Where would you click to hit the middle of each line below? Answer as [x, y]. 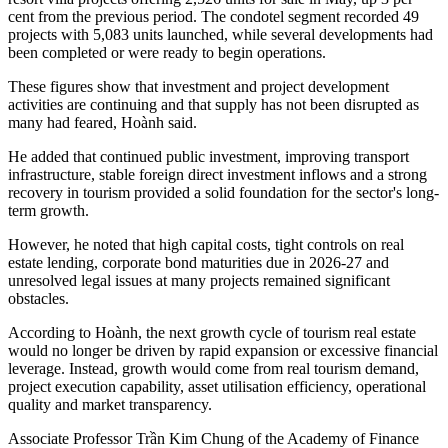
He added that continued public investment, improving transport [208, 157]
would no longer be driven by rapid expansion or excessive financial [223, 351]
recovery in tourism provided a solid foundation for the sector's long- [223, 193]
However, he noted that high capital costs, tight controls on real [206, 245]
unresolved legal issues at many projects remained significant [199, 281]
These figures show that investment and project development [198, 87]
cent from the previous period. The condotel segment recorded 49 [213, 17]
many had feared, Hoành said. [104, 123]
